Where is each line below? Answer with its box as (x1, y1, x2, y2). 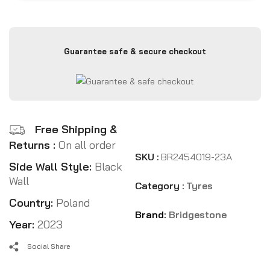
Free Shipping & (35, 122, 117, 136)
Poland (56, 196, 90, 210)
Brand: (134, 208, 169, 221)
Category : (134, 179, 184, 192)
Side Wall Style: (9, 160, 92, 174)
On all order (58, 138, 116, 152)
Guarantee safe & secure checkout (63, 46, 206, 57)
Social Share (27, 242, 71, 251)
